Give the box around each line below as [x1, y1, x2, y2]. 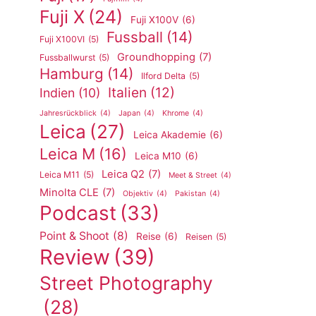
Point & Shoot [39, 229, 109, 243]
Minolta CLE [39, 186, 99, 199]
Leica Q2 [102, 168, 145, 181]
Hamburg [39, 65, 104, 83]
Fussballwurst [39, 52, 95, 63]
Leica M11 [39, 169, 80, 180]
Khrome [162, 109, 189, 118]
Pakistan [175, 189, 206, 198]
